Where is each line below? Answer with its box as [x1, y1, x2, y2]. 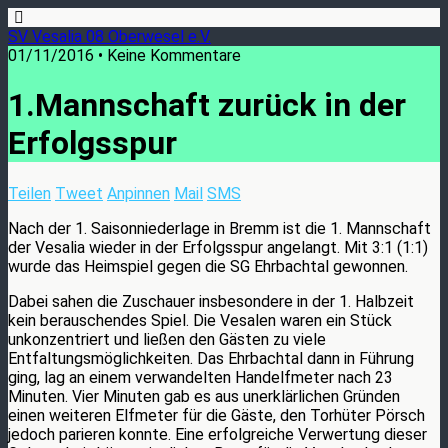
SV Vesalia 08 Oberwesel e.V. [8, 27, 211, 46]
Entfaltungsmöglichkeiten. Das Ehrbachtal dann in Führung [8, 348, 414, 368]
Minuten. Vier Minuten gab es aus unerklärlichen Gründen [8, 386, 400, 406]
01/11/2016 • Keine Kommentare [8, 46, 241, 65]
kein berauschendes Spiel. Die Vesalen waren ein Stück [8, 310, 392, 330]
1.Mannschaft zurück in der [8, 86, 406, 125]
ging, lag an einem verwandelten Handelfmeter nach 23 [8, 367, 393, 387]
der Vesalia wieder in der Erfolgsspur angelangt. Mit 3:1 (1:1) [8, 237, 428, 257]
